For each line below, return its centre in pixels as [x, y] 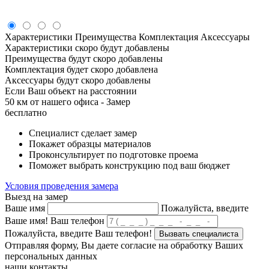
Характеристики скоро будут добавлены [87, 48]
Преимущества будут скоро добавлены [84, 59]
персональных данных [51, 256]
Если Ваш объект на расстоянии [71, 91]
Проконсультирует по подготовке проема [113, 155]
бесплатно [26, 113]
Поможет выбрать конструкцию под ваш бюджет [129, 165]
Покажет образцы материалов [90, 144]
